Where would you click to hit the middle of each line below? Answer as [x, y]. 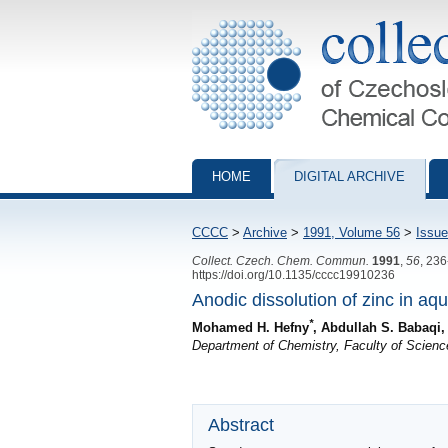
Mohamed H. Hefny [250, 327]
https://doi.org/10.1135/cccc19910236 [293, 274]
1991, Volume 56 [351, 232]
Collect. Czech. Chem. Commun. [280, 260]
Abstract [241, 424]
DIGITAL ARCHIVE [349, 176]
